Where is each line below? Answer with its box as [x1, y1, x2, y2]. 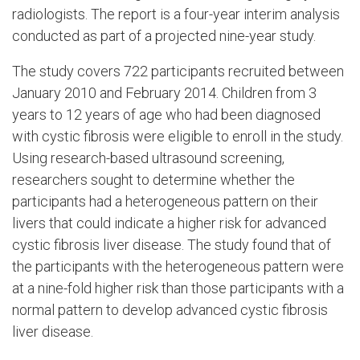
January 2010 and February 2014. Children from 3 [12, 84, 317, 101]
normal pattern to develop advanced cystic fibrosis [12, 301, 328, 318]
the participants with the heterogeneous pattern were [12, 257, 344, 275]
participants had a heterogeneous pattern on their [12, 192, 318, 210]
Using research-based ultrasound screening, [12, 149, 284, 166]
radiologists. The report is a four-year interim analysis [12, 6, 340, 23]
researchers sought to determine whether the [12, 170, 295, 188]
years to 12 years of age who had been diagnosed [12, 105, 321, 123]
